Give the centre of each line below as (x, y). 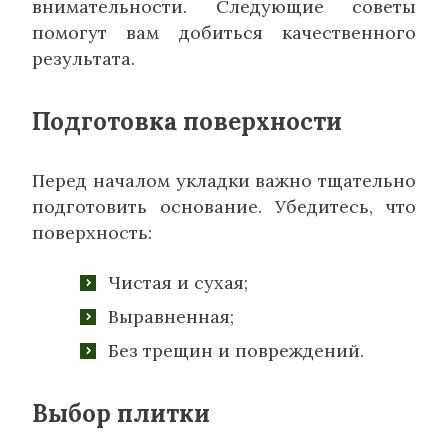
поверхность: (92, 233)
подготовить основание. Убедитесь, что (224, 207)
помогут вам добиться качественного (224, 33)
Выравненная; (171, 317)
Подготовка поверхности (187, 122)
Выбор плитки (121, 414)
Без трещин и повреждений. (236, 351)
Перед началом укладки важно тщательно (224, 181)
